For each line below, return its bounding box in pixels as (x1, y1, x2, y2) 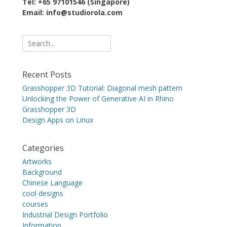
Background (22, 167, 62, 177)
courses (22, 199, 48, 209)
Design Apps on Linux (22, 115, 93, 125)
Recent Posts (22, 69, 71, 81)
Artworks (22, 157, 52, 167)
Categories (22, 142, 64, 154)
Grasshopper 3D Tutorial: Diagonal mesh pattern (22, 83, 182, 93)
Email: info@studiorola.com (22, 8, 123, 18)
